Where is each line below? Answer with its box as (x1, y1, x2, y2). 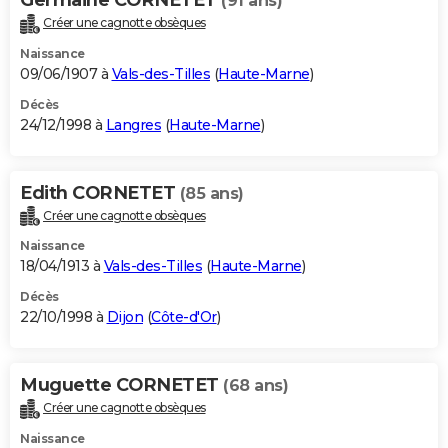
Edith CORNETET (20, 181, 180, 204)
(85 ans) (179, 183, 244, 203)
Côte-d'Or (151, 308, 217, 327)
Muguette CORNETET (20, 374, 223, 397)
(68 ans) (223, 376, 288, 396)
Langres (105, 115, 161, 134)
